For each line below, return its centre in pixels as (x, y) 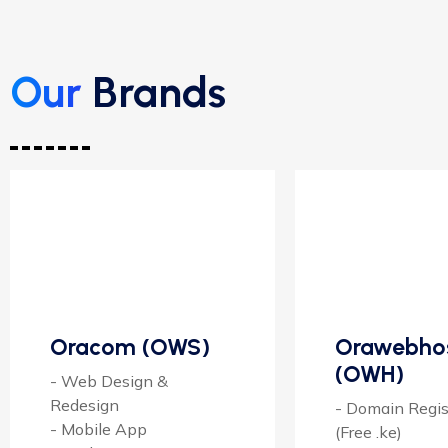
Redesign (84, 404)
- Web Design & (109, 380)
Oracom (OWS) (130, 346)
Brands (154, 92)
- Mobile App (98, 428)
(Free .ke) (368, 431)
